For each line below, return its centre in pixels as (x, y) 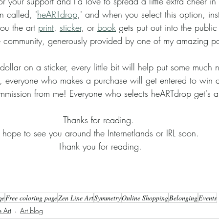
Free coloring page (31, 197)
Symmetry (108, 197)
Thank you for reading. (100, 146)
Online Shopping (145, 197)
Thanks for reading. (100, 120)
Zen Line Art (76, 197)
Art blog (32, 211)
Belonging (183, 197)
